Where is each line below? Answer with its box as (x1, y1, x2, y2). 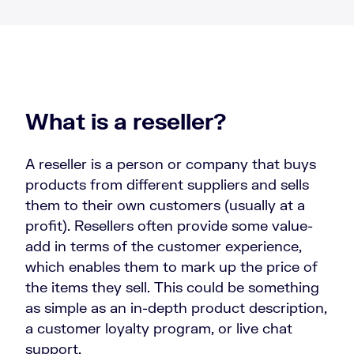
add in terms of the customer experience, (25, 237, 302, 255)
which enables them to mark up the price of (25, 258, 318, 276)
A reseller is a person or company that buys (25, 155, 316, 173)
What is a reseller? (25, 107, 227, 135)
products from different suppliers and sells (25, 175, 309, 194)
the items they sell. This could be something (25, 278, 319, 296)
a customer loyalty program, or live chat (25, 319, 292, 337)
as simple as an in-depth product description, (25, 299, 327, 317)
